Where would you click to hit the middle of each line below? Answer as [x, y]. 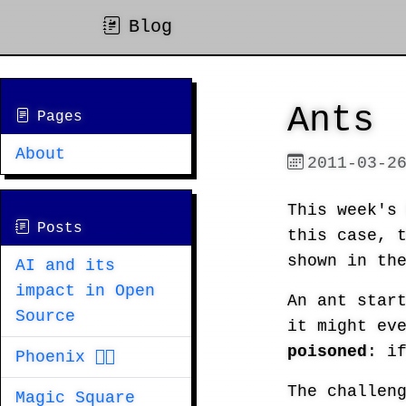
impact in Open [85, 291]
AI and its [65, 266]
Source [45, 316]
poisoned [327, 352]
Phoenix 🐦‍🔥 [65, 357]
